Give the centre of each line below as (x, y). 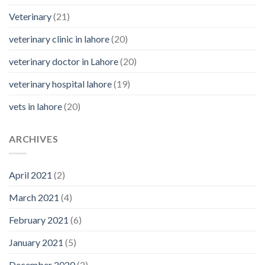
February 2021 (39, 219)
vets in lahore (35, 106)
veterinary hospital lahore (60, 84)
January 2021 (36, 242)
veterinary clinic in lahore (59, 39)
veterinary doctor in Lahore (64, 62)
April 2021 (30, 174)
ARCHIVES (34, 139)
